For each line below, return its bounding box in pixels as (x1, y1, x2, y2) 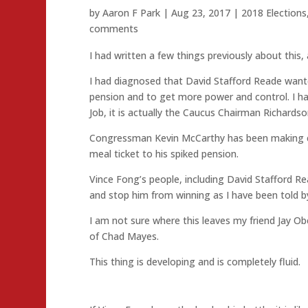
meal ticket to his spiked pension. (89, 146, 239, 160)
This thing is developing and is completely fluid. (89, 254, 300, 268)
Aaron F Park (102, 6, 160, 20)
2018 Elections (241, 6, 307, 20)
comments (89, 22, 138, 36)
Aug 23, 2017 (170, 6, 230, 20)
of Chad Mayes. (89, 229, 159, 243)
